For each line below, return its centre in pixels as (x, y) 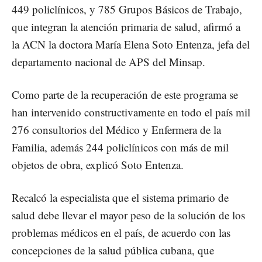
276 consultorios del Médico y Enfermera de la (116, 129)
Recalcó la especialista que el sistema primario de (120, 197)
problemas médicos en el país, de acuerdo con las (121, 232)
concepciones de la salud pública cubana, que (113, 250)
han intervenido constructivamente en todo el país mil (131, 112)
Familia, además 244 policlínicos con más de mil (122, 147)
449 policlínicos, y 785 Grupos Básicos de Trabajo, (127, 9)
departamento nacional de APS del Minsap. (108, 61)
